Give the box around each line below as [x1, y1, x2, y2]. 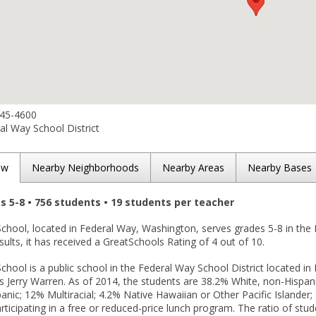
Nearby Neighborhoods [32, 161, 139, 174]
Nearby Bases [248, 161, 312, 174]
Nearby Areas [162, 161, 224, 174]
